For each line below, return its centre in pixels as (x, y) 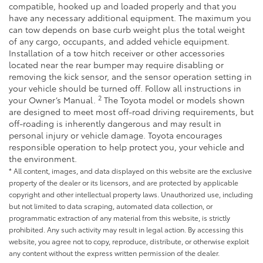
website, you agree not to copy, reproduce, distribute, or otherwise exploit (129, 241)
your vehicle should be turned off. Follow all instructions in (125, 88)
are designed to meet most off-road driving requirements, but (131, 111)
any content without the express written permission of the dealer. (114, 252)
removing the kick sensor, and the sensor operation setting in (130, 76)
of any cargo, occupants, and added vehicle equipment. (119, 41)
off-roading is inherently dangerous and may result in (115, 123)
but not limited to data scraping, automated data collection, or (111, 205)
